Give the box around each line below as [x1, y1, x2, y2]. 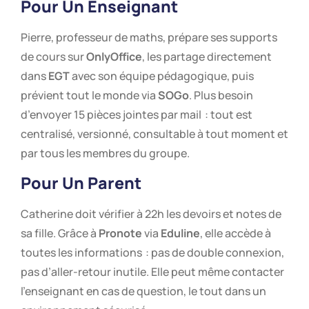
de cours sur [21, 48, 86, 64]
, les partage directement [142, 48, 272, 64]
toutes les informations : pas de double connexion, [21, 245, 284, 261]
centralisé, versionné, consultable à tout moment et [21, 126, 288, 141]
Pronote [99, 226, 142, 241]
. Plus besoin [189, 87, 253, 103]
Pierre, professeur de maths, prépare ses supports [21, 29, 277, 45]
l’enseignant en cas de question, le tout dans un [21, 283, 266, 299]
